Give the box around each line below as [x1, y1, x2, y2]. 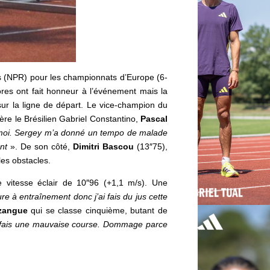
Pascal [140, 114, 168, 124]
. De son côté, [14, 142, 73, 152]
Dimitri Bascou [72, 142, 137, 152]
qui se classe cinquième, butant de [27, 206, 168, 216]
